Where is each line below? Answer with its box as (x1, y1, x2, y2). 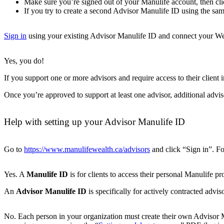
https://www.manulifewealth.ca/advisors (24, 145, 150, 154)
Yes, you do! (4, 56, 44, 65)
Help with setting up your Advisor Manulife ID (4, 116, 185, 127)
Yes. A (4, 170, 26, 179)
